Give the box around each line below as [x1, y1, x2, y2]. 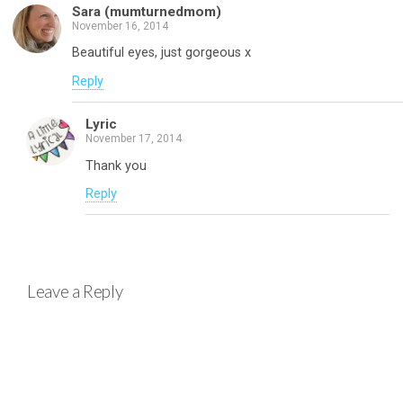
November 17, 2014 [85, 132, 182, 146]
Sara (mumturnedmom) [72, 3, 221, 20]
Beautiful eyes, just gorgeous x [72, 45, 251, 61]
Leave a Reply [27, 282, 123, 302]
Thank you [85, 157, 147, 174]
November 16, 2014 [72, 19, 168, 32]
